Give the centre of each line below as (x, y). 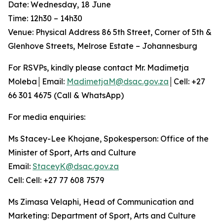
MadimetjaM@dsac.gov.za (118, 81)
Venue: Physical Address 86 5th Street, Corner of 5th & (110, 32)
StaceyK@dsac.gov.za (76, 166)
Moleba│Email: (37, 81)
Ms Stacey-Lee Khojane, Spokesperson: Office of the (108, 139)
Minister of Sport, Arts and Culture (73, 152)
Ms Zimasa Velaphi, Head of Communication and (101, 202)
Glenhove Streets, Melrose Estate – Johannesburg (103, 46)
